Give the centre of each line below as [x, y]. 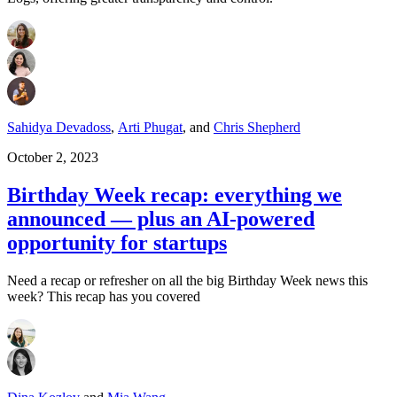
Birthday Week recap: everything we [175, 195]
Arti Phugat [150, 128]
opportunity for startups [117, 243]
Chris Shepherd [257, 128]
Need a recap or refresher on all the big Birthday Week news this [187, 281]
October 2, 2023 [53, 158]
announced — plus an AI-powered [161, 219]
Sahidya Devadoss [59, 128]
